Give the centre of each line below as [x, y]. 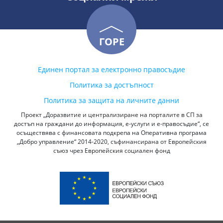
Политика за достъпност [111, 85]
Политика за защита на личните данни [111, 100]
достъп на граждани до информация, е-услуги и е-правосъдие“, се [111, 124]
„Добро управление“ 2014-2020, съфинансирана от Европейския [111, 142]
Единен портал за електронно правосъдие [111, 69]
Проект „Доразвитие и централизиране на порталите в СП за [111, 115]
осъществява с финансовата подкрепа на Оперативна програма [111, 133]
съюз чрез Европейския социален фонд [111, 151]
